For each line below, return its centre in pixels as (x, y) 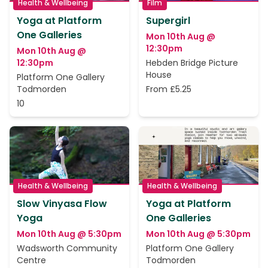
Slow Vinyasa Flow (62, 204)
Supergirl (168, 21)
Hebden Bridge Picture (192, 63)
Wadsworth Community (67, 248)
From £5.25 (169, 89)
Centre (31, 260)
